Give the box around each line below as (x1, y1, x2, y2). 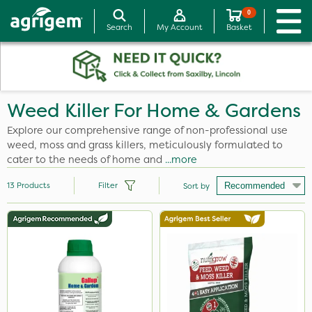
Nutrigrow (28, 267, 72, 280)
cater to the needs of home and (7, 153, 165, 166)
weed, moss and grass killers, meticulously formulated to (7, 138, 283, 152)
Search (107, 22, 133, 33)
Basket (226, 22, 253, 33)
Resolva (28, 242, 62, 255)
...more (165, 153, 197, 166)
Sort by (183, 180, 210, 192)
